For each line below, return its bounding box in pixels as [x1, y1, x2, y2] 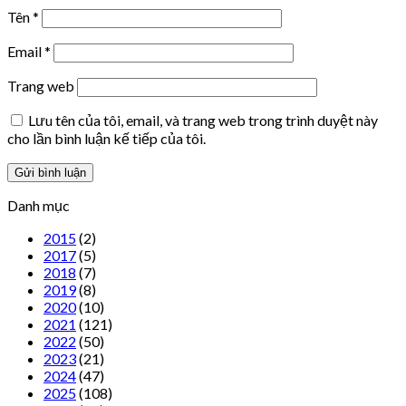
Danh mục [7, 196, 70, 214]
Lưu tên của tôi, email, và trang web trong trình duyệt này [28, 111, 378, 129]
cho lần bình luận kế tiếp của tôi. [7, 129, 206, 147]
